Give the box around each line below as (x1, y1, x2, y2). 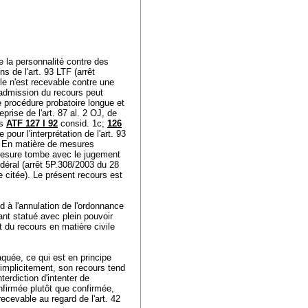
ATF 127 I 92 (6, 118, 58, 129)
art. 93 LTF (28, 67, 71, 77)
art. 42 (95, 294, 120, 304)
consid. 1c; (58, 118, 107, 129)
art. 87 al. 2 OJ (42, 108, 102, 118)
